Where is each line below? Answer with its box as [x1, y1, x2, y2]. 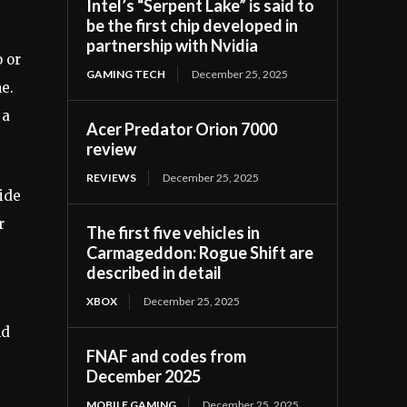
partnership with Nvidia [86, 35, 259, 55]
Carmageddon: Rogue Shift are [86, 242, 314, 263]
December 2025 [86, 365, 202, 386]
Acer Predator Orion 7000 [86, 118, 278, 139]
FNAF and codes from [86, 345, 247, 366]
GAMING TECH [86, 66, 166, 81]
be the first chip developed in [86, 15, 299, 35]
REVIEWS [86, 170, 137, 184]
